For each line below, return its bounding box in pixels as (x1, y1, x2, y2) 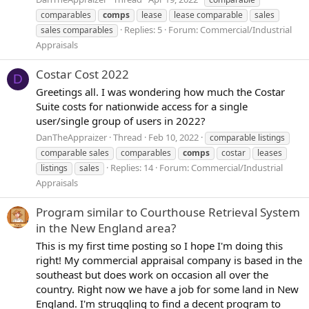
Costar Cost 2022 (36, 66, 129, 83)
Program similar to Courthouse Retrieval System (36, 203, 300, 220)
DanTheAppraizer (36, 130, 107, 143)
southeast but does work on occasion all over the (36, 267, 268, 281)
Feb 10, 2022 (148, 130, 199, 143)
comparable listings (210, 131, 285, 143)
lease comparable (174, 8, 243, 21)
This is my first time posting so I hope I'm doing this (36, 238, 283, 252)
